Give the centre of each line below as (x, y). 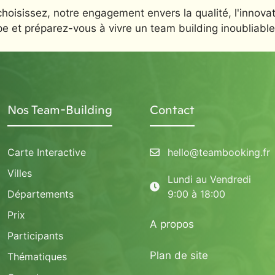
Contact (172, 110)
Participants (35, 236)
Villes (20, 173)
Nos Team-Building (60, 110)
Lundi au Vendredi (209, 179)
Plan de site (179, 255)
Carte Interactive (47, 152)
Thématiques (37, 257)
